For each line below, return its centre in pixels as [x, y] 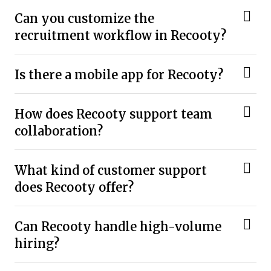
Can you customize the [84, 19]
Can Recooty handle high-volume [118, 227]
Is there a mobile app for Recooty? [119, 75]
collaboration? [59, 131]
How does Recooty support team [113, 114]
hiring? [37, 244]
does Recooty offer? [74, 188]
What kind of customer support [111, 171]
